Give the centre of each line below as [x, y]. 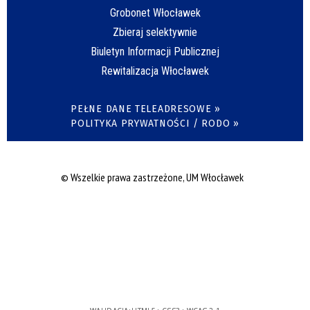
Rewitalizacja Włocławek [155, 71]
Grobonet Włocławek [155, 13]
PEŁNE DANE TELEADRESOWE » [146, 109]
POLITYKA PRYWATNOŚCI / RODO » [155, 124]
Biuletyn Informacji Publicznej [155, 52]
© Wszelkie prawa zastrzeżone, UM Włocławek [152, 177]
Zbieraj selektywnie [155, 33]
